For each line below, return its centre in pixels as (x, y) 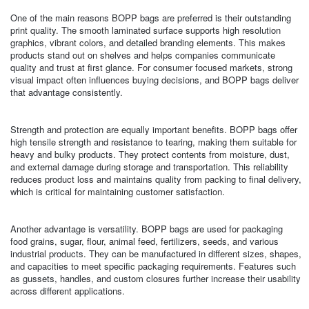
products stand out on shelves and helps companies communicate (142, 55)
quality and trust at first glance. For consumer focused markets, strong (151, 67)
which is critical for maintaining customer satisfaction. (117, 191)
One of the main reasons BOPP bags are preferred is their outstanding (150, 18)
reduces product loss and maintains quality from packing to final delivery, (156, 179)
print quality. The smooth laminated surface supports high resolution (145, 30)
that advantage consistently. (66, 92)
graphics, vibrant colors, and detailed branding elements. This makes (148, 42)
